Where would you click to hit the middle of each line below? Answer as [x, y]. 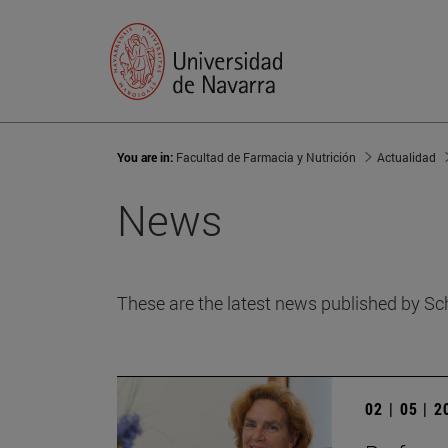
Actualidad [406, 157]
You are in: [146, 157]
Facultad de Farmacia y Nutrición [266, 157]
